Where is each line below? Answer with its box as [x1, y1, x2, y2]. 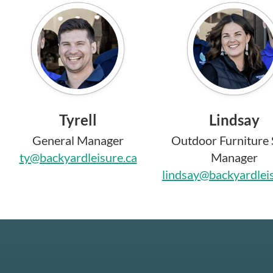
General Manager [32, 132, 124, 147]
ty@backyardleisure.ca [19, 149, 137, 165]
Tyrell [59, 110, 97, 129]
